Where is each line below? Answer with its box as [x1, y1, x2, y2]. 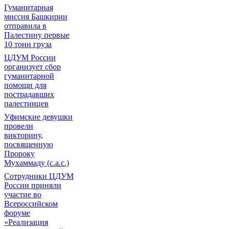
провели [4, 122, 33, 130]
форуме [4, 209, 30, 217]
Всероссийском [4, 199, 58, 208]
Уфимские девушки [4, 112, 73, 121]
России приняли [4, 181, 61, 190]
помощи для [4, 81, 47, 89]
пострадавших [4, 90, 54, 99]
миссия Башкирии [4, 12, 67, 21]
